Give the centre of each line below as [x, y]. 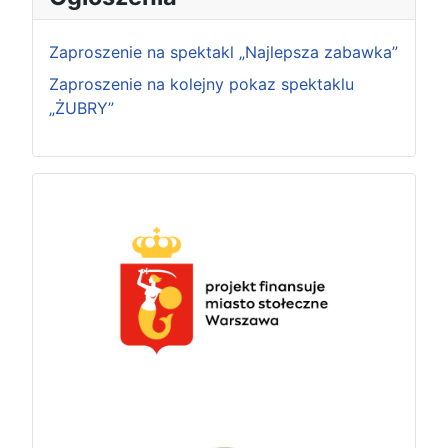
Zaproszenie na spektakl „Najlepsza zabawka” [223, 52]
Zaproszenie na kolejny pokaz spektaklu [201, 84]
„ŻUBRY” [81, 108]
